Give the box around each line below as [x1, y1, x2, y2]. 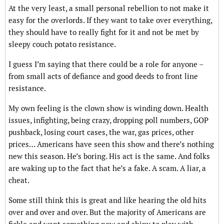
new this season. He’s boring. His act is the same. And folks [8, 151, 210, 161]
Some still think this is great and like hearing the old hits [8, 195, 206, 205]
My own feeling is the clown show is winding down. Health [8, 103, 208, 113]
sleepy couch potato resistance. [8, 39, 116, 49]
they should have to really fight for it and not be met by [8, 27, 199, 37]
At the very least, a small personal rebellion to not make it [8, 3, 209, 13]
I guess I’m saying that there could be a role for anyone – [8, 59, 203, 69]
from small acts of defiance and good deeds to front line [8, 71, 198, 81]
